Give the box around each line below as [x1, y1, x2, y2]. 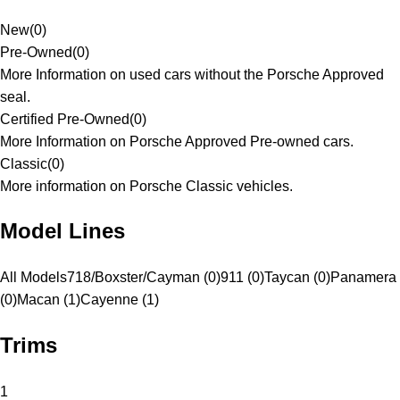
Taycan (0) [264, 270, 330, 286]
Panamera [330, 270, 396, 286]
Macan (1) [17, 292, 80, 308]
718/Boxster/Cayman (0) [67, 270, 221, 286]
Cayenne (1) [80, 292, 159, 308]
